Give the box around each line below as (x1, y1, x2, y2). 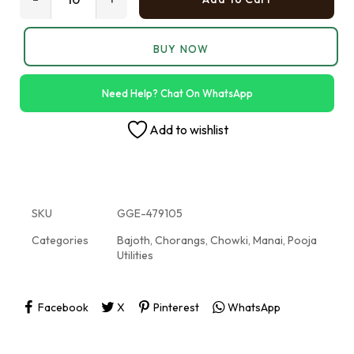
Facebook (37, 299, 88, 314)
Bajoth (117, 233, 150, 247)
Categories (32, 233, 88, 247)
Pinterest (153, 299, 199, 314)
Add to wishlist (149, 122, 228, 137)
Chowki (210, 233, 248, 247)
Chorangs (155, 233, 205, 247)
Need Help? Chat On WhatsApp (101, 87, 253, 100)
